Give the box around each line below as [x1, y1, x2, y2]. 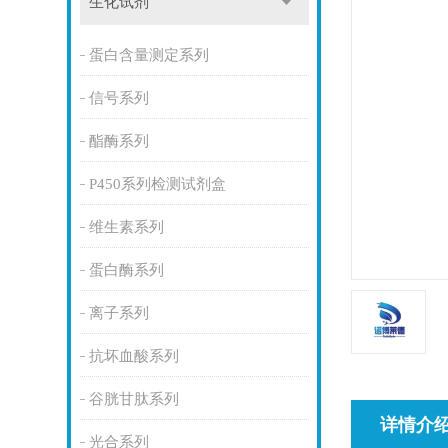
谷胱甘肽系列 [88, 391, 179, 407]
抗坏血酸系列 [88, 348, 179, 364]
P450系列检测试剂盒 [88, 176, 226, 192]
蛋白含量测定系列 [88, 47, 209, 63]
